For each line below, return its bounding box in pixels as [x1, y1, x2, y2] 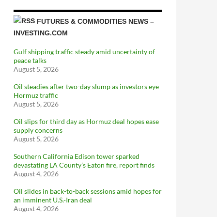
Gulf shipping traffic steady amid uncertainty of [14, 47, 155, 56]
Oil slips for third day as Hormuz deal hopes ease [14, 117, 159, 125]
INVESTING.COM [14, 29, 68, 37]
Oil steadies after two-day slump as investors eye [14, 82, 159, 91]
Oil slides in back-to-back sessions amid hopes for [14, 186, 162, 195]
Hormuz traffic [14, 91, 58, 99]
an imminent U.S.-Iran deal [14, 195, 92, 204]
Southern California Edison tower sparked [14, 152, 139, 160]
